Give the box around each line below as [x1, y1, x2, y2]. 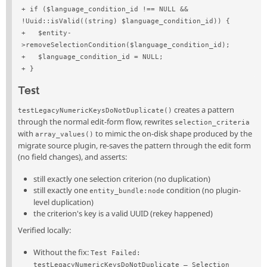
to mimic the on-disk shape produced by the [94, 128, 252, 139]
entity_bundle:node [89, 187, 164, 195]
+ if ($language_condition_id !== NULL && [21, 5, 189, 14]
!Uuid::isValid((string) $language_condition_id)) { [21, 17, 231, 26]
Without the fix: [33, 247, 91, 258]
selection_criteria [175, 119, 250, 127]
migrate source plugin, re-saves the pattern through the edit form [18, 140, 251, 151]
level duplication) [33, 197, 94, 208]
